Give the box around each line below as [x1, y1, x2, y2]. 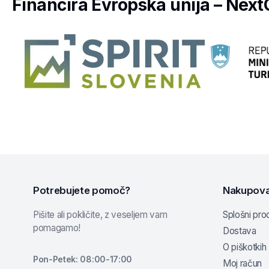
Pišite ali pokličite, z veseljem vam [33, 209, 168, 221]
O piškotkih [223, 241, 267, 253]
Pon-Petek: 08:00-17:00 [33, 254, 132, 265]
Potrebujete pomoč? [33, 184, 130, 197]
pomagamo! [33, 222, 81, 234]
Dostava [223, 225, 256, 237]
